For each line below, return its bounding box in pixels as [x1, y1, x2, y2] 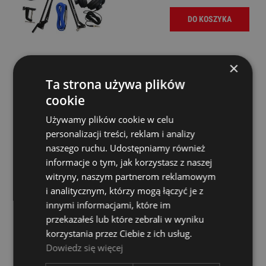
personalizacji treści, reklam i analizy [46, 128, 195, 140]
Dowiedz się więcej [46, 242, 123, 254]
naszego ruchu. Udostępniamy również [46, 142, 205, 154]
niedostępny [204, 237, 249, 247]
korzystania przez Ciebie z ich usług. [46, 227, 192, 239]
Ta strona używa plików [46, 76, 185, 93]
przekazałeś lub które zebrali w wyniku [46, 213, 204, 225]
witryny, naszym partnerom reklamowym [46, 170, 216, 182]
